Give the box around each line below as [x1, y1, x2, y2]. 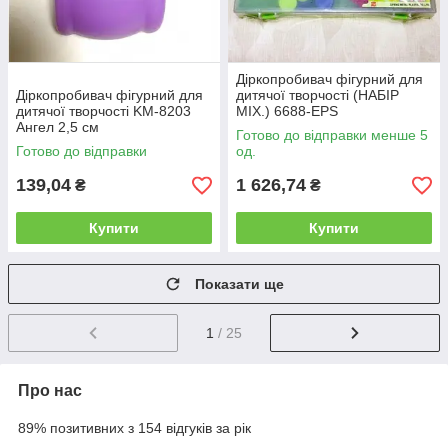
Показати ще [195, 276, 284, 293]
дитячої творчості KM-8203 [16, 103, 191, 120]
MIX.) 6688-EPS [236, 103, 338, 120]
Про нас [18, 382, 82, 400]
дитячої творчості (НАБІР [236, 87, 399, 104]
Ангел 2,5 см [16, 119, 99, 136]
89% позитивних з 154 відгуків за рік [18, 420, 251, 437]
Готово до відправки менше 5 [236, 127, 428, 144]
